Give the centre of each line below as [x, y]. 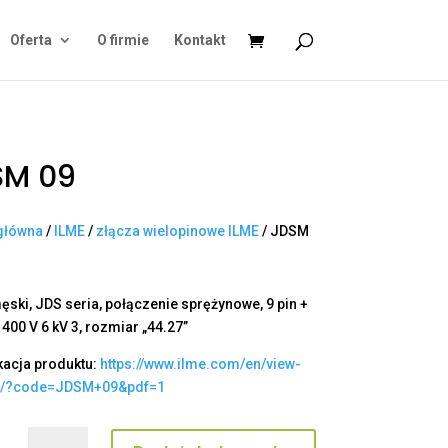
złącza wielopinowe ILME [178, 230]
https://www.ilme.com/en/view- [201, 364]
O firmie [122, 40]
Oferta [30, 40]
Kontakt [199, 40]
